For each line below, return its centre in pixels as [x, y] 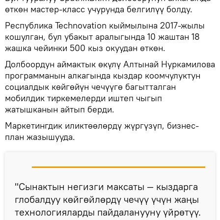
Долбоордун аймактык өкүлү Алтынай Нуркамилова [110, 64]
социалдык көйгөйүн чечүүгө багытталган [90, 86]
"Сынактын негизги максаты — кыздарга [106, 186]
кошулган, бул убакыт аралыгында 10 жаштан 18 [102, 36]
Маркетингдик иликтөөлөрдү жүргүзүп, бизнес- [102, 125]
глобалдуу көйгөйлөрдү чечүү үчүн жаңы [107, 199]
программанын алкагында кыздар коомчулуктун [103, 75]
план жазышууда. [40, 137]
